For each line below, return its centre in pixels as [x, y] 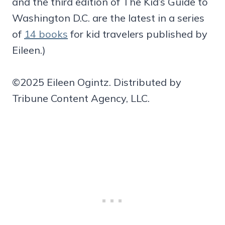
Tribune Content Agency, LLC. [81, 98]
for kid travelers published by [138, 34]
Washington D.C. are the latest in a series [108, 18]
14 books [46, 34]
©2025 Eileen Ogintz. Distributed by [97, 82]
